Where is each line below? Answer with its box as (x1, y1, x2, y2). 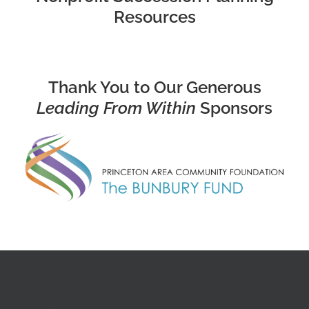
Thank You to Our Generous (48, 77, 261, 98)
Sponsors (196, 98, 272, 119)
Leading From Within (37, 98, 196, 119)
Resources (113, 7, 196, 28)
